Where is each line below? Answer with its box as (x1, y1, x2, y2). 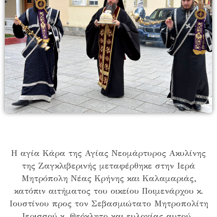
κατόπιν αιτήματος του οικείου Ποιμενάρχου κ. (14, 186, 203, 197)
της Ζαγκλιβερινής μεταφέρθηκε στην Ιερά (22, 160, 195, 171)
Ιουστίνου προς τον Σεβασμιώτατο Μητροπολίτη (9, 198, 208, 209)
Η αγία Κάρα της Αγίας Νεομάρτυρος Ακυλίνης (11, 148, 206, 159)
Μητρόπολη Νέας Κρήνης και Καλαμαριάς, (21, 173, 196, 184)
